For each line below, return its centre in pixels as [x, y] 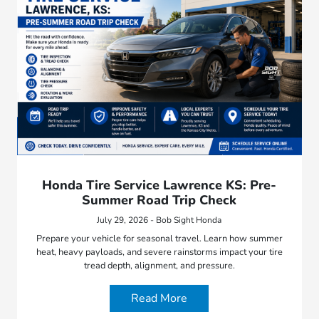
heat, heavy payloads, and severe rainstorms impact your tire [159, 252]
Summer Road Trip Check [159, 200]
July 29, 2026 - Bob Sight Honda [159, 220]
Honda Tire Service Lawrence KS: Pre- [159, 185]
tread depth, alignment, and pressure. [159, 266]
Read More [159, 299]
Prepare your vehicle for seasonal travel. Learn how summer [159, 239]
